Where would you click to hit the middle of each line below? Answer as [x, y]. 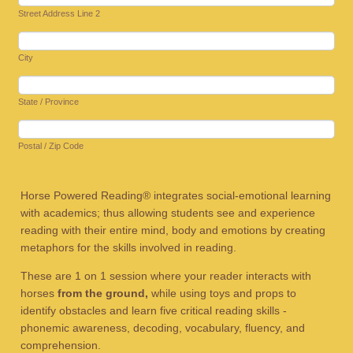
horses [39, 293]
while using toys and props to [223, 293]
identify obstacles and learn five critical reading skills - [154, 310]
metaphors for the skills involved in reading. [129, 247]
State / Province [49, 102]
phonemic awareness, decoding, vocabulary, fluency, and [163, 328]
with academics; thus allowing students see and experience [168, 213]
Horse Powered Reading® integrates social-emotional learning [176, 195]
